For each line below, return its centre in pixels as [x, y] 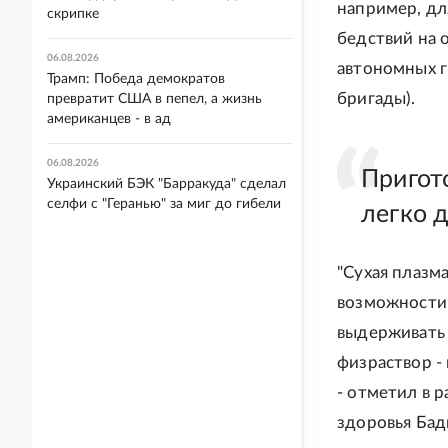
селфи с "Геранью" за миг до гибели [164, 204]
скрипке [73, 14]
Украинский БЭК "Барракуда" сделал [166, 184]
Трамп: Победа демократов [136, 79]
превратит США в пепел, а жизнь [154, 99]
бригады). [376, 98]
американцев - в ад [109, 119]
